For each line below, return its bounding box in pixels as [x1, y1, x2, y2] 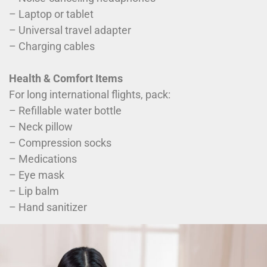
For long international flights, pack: [9, 88, 170, 101]
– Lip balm [9, 184, 59, 197]
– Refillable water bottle [9, 104, 122, 117]
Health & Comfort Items [9, 72, 123, 85]
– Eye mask [9, 168, 64, 181]
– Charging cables [9, 39, 95, 52]
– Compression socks [9, 136, 111, 149]
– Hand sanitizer [9, 200, 87, 213]
